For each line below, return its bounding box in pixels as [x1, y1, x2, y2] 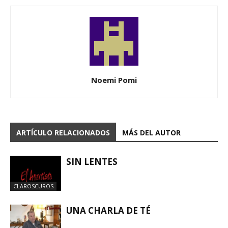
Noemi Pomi [91, 74, 137, 85]
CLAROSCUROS [13, 182, 53, 190]
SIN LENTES [66, 155, 118, 167]
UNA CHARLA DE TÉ [66, 204, 151, 216]
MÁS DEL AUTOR [122, 127, 181, 137]
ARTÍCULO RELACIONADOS [16, 127, 110, 137]
